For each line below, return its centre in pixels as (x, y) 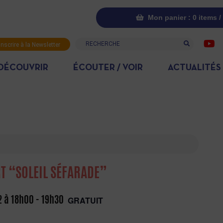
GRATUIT (86, 200)
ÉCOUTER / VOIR (108, 68)
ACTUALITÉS (195, 68)
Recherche (94, 43)
